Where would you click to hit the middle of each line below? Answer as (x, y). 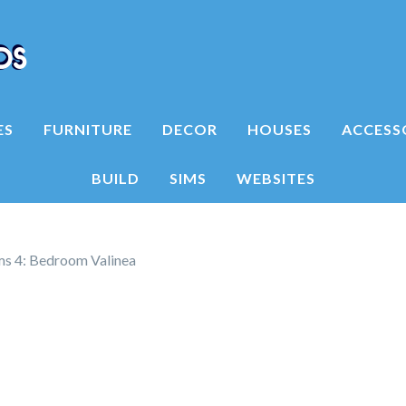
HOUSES (279, 129)
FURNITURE (87, 129)
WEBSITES (275, 178)
